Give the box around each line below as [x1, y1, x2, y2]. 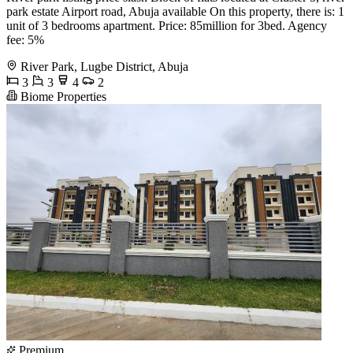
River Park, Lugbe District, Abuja [20, 60, 188, 74]
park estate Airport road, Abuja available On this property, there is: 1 [6, 5, 344, 19]
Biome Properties [17, 90, 106, 104]
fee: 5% [6, 33, 44, 47]
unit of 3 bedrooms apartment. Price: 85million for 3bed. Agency [6, 19, 327, 33]
